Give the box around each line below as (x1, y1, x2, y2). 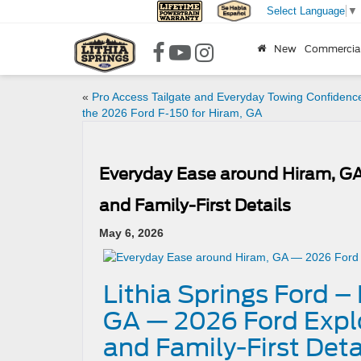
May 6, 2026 (99, 226, 164, 239)
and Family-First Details (99, 196, 291, 215)
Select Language (266, 5, 345, 18)
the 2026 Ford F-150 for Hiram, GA (82, 106, 262, 119)
